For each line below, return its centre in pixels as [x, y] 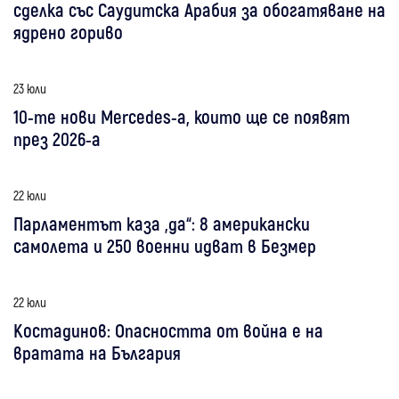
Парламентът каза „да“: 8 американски [162, 223]
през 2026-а [57, 138]
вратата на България [97, 352]
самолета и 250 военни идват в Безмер [165, 245]
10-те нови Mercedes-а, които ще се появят [182, 116]
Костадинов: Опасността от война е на [168, 330]
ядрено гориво [68, 31]
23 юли [30, 88]
